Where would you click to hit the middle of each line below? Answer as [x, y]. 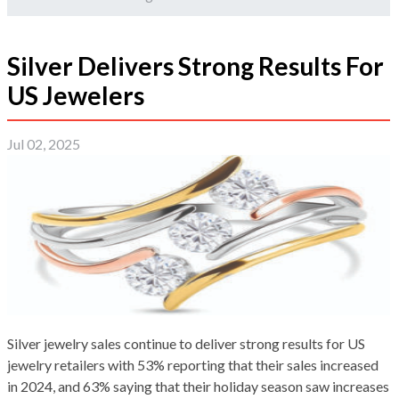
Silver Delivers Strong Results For [195, 66]
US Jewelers [76, 96]
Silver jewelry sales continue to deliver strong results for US [186, 344]
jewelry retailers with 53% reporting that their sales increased [193, 365]
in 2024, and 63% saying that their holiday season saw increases [198, 387]
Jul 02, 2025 [44, 144]
